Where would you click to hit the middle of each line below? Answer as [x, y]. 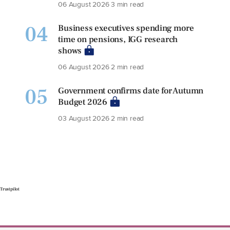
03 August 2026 [85, 118]
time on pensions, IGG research [118, 40]
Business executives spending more [126, 28]
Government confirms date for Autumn [131, 91]
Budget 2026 [83, 102]
